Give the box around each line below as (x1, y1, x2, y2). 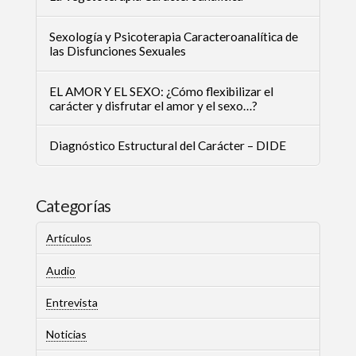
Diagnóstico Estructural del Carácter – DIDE (48, 138, 286, 153)
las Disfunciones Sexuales (48, 43, 186, 58)
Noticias (45, 327, 87, 341)
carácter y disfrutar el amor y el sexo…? (48, 98, 257, 113)
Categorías (35, 195, 111, 215)
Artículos (45, 231, 91, 246)
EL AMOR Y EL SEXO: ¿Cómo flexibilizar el (48, 83, 273, 99)
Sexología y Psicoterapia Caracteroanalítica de (48, 29, 298, 44)
